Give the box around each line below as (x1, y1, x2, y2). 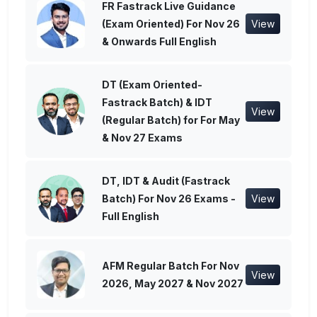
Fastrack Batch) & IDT (102, 96, 212, 109)
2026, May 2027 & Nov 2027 (102, 277, 243, 290)
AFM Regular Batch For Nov (102, 260, 239, 272)
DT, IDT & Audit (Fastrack (102, 175, 230, 188)
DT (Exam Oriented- (102, 79, 202, 91)
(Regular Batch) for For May (102, 114, 240, 127)
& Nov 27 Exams (102, 132, 183, 144)
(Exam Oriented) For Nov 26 (102, 18, 240, 30)
